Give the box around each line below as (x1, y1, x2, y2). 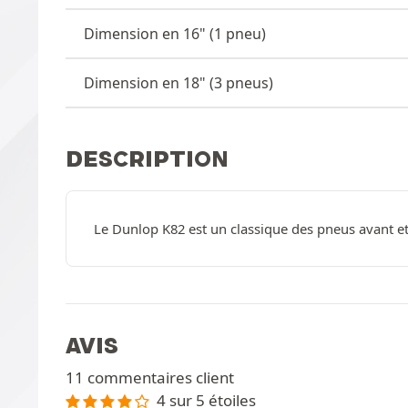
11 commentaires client (66, 367, 234, 388)
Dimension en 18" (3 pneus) (84, 72, 273, 93)
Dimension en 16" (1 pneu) (84, 23, 266, 44)
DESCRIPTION (66, 145, 229, 172)
